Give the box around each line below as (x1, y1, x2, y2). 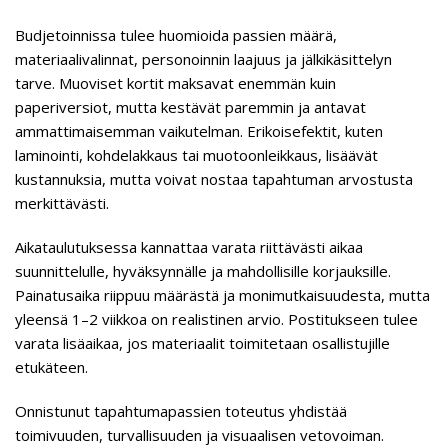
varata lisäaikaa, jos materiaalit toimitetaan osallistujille (15, 333, 390, 353)
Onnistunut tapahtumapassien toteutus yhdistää (15, 401, 347, 421)
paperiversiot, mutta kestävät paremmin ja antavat (15, 97, 366, 117)
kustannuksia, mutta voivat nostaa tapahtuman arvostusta (15, 169, 413, 189)
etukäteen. (15, 357, 88, 377)
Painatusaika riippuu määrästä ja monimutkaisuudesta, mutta (15, 285, 430, 305)
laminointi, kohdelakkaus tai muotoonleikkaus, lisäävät (15, 145, 378, 165)
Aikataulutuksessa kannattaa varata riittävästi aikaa (15, 237, 363, 257)
